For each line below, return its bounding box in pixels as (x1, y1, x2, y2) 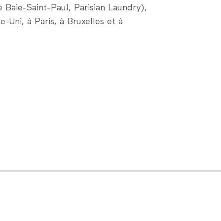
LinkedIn (15, 199, 40, 206)
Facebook (57, 199, 88, 206)
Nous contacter (105, 199, 154, 206)
